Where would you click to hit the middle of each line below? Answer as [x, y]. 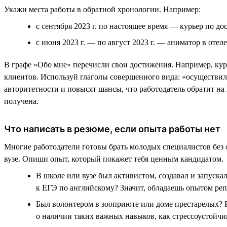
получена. [21, 101]
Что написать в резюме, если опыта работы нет [112, 129]
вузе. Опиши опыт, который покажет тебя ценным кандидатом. [114, 159]
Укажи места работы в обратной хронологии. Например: [102, 9]
